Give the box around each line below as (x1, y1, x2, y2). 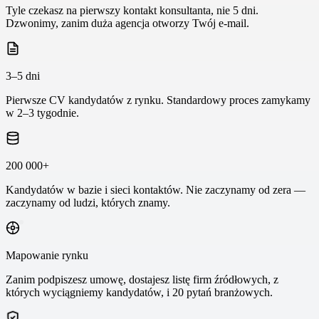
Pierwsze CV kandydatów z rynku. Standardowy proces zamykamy (6, 94, 310, 107)
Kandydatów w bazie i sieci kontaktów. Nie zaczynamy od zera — (6, 184, 305, 197)
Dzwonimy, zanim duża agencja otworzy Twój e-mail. (6, 17, 249, 30)
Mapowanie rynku (6, 249, 88, 262)
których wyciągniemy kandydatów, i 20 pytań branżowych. (6, 286, 273, 299)
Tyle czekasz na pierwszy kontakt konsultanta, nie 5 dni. (6, 4, 258, 17)
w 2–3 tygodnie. (6, 107, 79, 120)
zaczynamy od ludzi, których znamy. (6, 197, 170, 209)
